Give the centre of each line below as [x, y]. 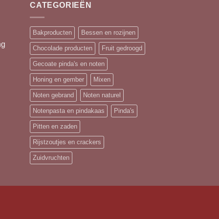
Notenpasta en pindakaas [69, 111]
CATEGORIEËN [61, 5]
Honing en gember [58, 80]
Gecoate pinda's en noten [69, 64]
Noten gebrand [53, 95]
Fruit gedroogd [122, 48]
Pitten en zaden [55, 127]
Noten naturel [102, 95]
